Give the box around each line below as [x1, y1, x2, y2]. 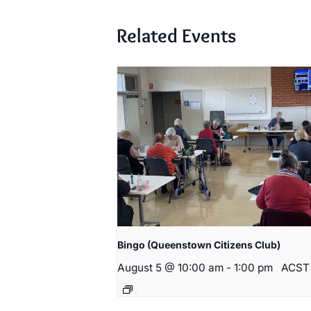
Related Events [117, 23, 236, 47]
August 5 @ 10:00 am [117, 261, 224, 275]
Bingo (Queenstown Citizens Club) [117, 239, 280, 251]
